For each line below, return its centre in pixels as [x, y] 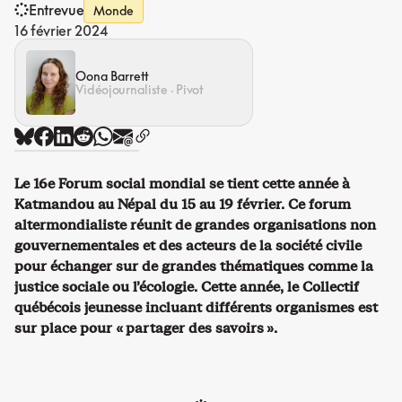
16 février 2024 [61, 30]
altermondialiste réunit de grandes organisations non [195, 224]
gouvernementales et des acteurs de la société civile [188, 245]
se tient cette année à [280, 183]
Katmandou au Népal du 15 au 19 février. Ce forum [183, 204]
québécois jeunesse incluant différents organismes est [196, 307]
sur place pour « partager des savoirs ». [146, 328]
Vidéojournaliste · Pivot [140, 89]
